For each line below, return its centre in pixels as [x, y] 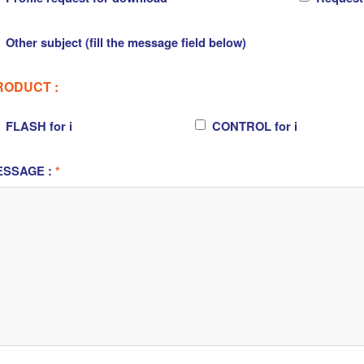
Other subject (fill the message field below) [126, 42]
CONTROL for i [255, 126]
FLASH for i [39, 126]
